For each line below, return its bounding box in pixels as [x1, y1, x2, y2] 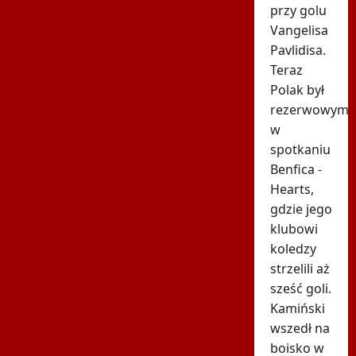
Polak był [269, 80, 324, 99]
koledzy [269, 239, 316, 257]
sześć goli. [269, 279, 331, 297]
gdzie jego [269, 199, 332, 218]
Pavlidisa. [269, 41, 326, 59]
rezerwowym [269, 100, 349, 118]
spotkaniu [269, 140, 331, 158]
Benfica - [269, 160, 322, 178]
